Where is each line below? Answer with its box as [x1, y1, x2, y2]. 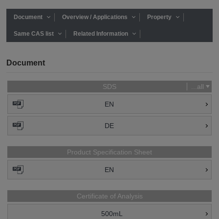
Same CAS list [14, 30, 54, 37]
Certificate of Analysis [76, 192, 143, 200]
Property [147, 14, 172, 21]
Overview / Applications [62, 14, 128, 21]
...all [191, 83, 204, 90]
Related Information [73, 30, 129, 37]
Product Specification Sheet [67, 148, 152, 156]
